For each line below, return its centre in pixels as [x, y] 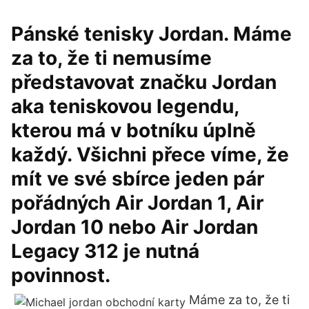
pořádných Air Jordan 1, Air [137, 203]
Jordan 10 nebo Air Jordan [134, 227]
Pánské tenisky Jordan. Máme [151, 34]
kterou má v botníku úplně [133, 130]
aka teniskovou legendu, [125, 106]
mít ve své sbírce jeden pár [138, 179]
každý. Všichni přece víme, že [150, 154]
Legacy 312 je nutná [105, 251]
